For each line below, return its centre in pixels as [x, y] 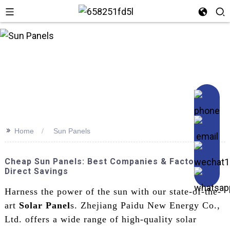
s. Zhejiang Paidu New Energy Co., [145, 205]
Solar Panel [44, 205]
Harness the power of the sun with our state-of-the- [113, 191]
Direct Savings [36, 171]
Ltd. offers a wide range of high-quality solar [100, 219]
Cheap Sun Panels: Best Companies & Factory [103, 161]
